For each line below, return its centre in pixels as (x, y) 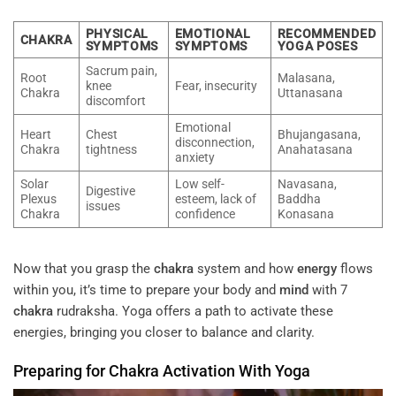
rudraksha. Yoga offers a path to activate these (193, 312)
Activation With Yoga (235, 370)
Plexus (38, 198)
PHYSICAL (117, 33)
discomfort (115, 100)
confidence (205, 213)
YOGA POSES (317, 46)
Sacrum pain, (121, 70)
